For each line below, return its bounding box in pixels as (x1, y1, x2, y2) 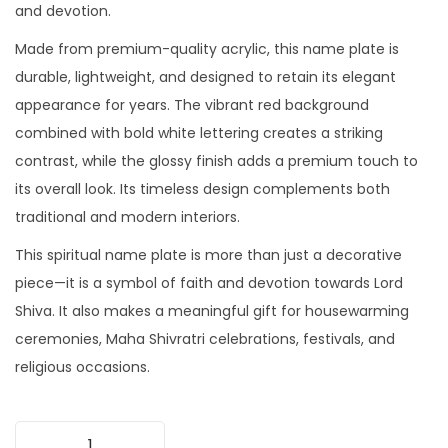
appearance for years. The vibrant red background (15, 95, 369, 116)
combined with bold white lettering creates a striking (15, 123, 383, 144)
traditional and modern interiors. (15, 207, 240, 228)
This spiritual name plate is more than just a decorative (15, 245, 402, 266)
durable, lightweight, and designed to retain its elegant (15, 67, 396, 88)
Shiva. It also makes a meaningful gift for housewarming (15, 301, 409, 322)
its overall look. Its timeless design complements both (15, 179, 390, 200)
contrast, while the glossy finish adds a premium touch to (15, 151, 418, 172)
